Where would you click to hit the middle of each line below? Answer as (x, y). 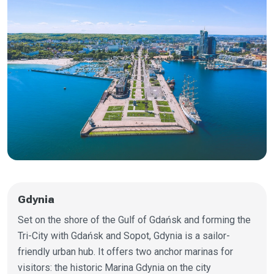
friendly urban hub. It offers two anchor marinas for (125, 251)
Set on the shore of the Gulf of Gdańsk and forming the (134, 220)
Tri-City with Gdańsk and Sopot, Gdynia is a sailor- (124, 235)
